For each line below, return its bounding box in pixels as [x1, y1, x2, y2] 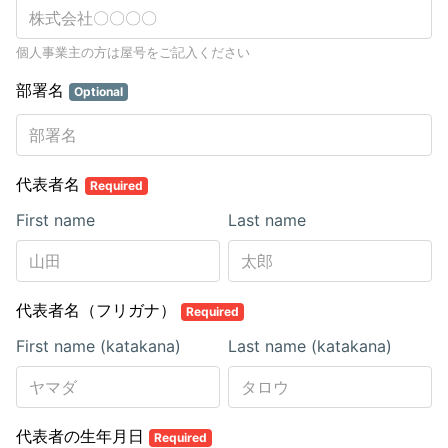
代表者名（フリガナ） [16, 300, 181, 320]
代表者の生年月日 [16, 426, 149, 446]
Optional [73, 84, 123, 99]
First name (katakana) [16, 336, 181, 356]
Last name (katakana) [228, 336, 392, 356]
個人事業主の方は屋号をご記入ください [16, 44, 250, 60]
